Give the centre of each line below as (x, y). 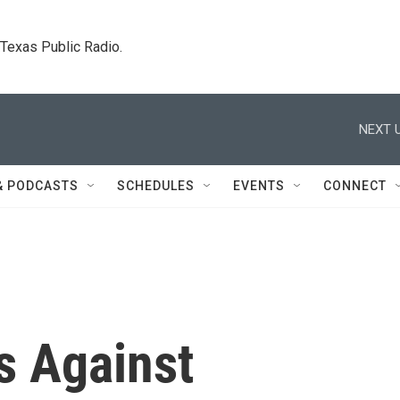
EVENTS (259, 186)
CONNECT (355, 186)
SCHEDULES (156, 186)
